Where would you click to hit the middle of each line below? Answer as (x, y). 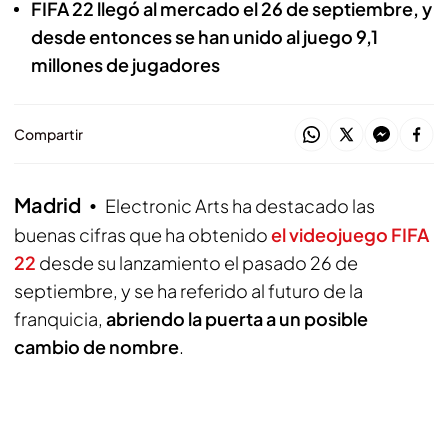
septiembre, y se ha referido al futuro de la (188, 290)
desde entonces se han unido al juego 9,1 (204, 36)
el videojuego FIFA (350, 234)
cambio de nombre (96, 346)
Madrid (47, 204)
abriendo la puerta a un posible (237, 318)
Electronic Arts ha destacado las (240, 205)
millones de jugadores (125, 64)
